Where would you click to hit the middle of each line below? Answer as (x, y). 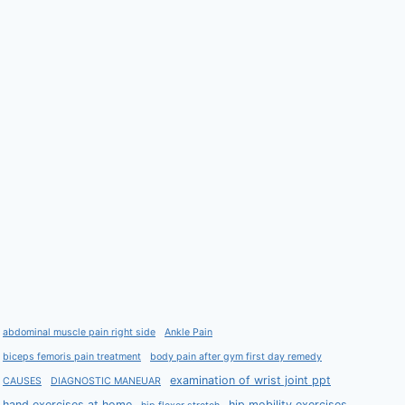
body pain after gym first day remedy (236, 357)
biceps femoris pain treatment (72, 357)
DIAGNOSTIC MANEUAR (106, 381)
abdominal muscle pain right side (79, 332)
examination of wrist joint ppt (250, 380)
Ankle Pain (188, 332)
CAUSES (22, 381)
